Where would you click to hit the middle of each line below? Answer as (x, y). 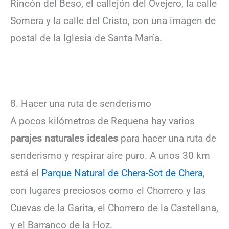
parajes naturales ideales (64, 139)
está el (26, 173)
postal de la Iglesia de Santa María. (86, 38)
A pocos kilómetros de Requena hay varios (102, 121)
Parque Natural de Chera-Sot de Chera (122, 173)
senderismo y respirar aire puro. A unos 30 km (110, 156)
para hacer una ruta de (167, 139)
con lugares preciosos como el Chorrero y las (108, 191)
